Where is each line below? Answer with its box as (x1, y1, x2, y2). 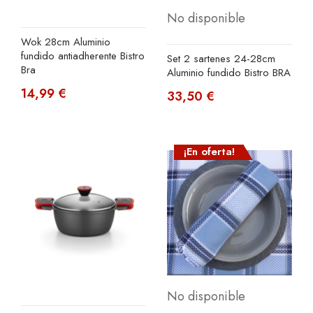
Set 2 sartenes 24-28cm (167, 51, 275, 67)
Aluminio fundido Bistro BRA (167, 65, 291, 81)
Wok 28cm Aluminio (21, 34, 110, 50)
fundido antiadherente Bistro (21, 48, 145, 64)
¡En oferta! (183, 144, 235, 160)
